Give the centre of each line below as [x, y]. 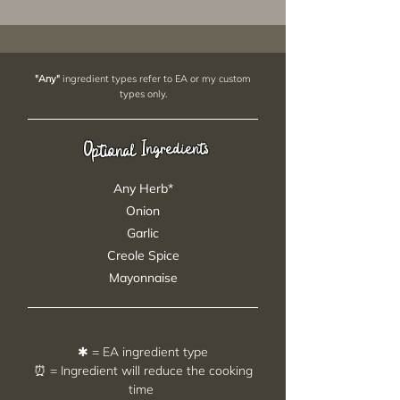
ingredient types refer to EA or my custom [155, 79]
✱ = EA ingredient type [143, 352]
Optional [109, 150]
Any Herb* [143, 188]
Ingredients [175, 148]
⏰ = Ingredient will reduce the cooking [143, 371]
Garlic [143, 233]
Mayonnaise [143, 278]
